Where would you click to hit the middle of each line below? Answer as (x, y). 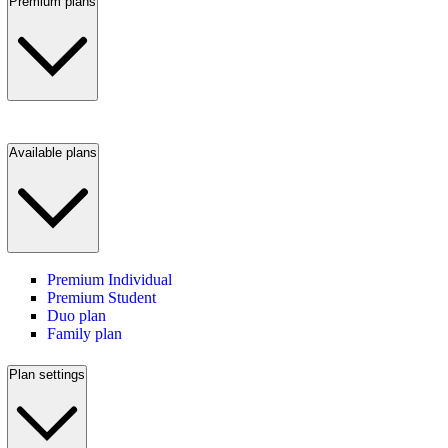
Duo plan (76, 316)
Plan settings (47, 375)
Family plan (84, 334)
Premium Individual (109, 280)
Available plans (53, 152)
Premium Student (101, 298)
